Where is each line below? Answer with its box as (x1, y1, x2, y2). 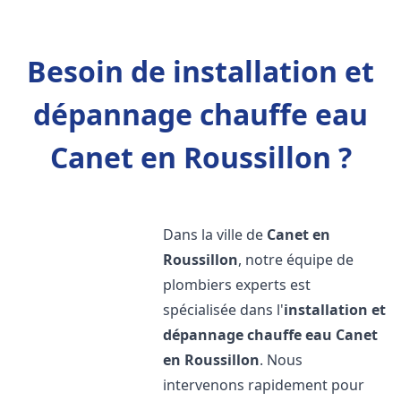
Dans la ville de (163, 225, 268, 244)
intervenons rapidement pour (163, 375, 365, 395)
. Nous (260, 350, 303, 370)
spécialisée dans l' (163, 300, 285, 320)
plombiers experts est (163, 275, 311, 294)
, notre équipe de (238, 250, 354, 269)
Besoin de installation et (27, 52, 374, 90)
